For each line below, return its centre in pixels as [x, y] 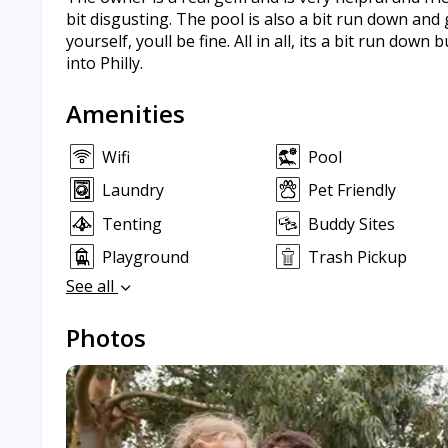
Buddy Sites [351, 223]
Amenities [125, 113]
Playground [145, 256]
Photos [106, 338]
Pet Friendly [351, 190]
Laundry [133, 190]
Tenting [132, 223]
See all [92, 286]
